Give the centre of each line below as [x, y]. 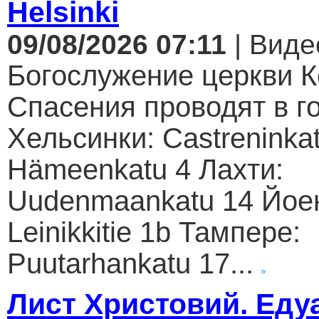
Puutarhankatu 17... [130, 264]
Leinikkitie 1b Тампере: [154, 232]
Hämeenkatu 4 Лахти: [145, 170]
